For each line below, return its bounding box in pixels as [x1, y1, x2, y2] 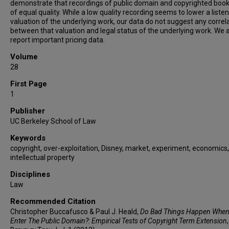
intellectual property [10, 153, 75, 162]
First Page [10, 79, 47, 88]
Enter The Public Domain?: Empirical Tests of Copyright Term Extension [10, 217, 227, 225]
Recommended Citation [10, 197, 96, 206]
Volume [10, 52, 38, 61]
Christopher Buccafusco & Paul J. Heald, [10, 208, 140, 216]
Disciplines [10, 170, 50, 179]
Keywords [10, 133, 45, 143]
